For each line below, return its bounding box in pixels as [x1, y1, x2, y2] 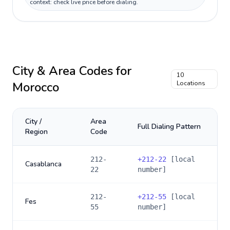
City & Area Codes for [12, 63, 131, 79]
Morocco [12, 79, 59, 95]
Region [25, 127, 48, 137]
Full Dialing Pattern [138, 122, 201, 131]
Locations [177, 79, 206, 87]
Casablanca [25, 159, 62, 169]
